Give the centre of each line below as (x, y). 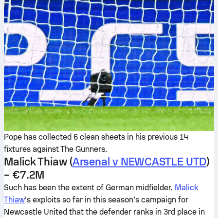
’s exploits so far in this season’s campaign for (107, 200)
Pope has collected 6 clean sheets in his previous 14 (96, 137)
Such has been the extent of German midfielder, (89, 188)
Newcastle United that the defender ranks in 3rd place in (104, 212)
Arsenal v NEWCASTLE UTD (139, 162)
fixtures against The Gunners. (55, 149)
